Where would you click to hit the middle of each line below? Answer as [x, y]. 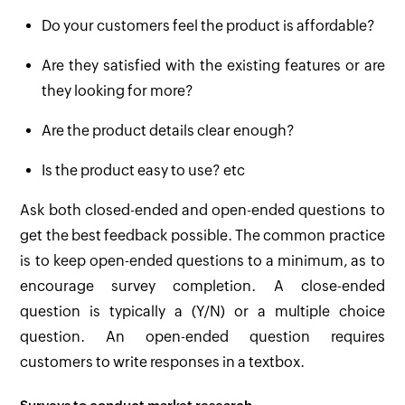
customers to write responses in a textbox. [163, 363]
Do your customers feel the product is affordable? [209, 26]
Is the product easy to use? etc [144, 171]
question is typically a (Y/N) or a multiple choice [202, 312]
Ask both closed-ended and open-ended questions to [202, 211]
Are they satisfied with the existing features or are [213, 66]
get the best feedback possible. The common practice [202, 236]
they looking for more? [118, 91]
